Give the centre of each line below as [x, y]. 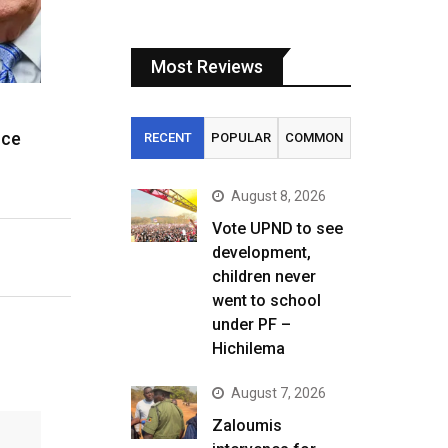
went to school [266, 300]
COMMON [314, 137]
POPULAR [240, 137]
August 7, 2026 [278, 393]
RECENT [167, 137]
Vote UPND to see [277, 228]
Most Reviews [207, 66]
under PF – [251, 324]
